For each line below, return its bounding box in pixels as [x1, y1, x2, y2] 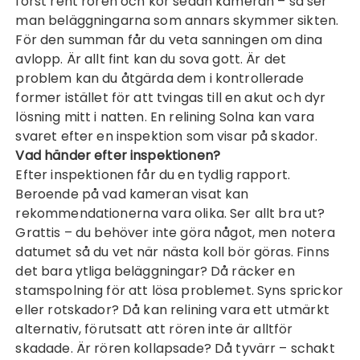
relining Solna [169, 108, 255, 126]
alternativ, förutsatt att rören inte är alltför [15, 320, 293, 338]
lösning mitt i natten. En [15, 108, 170, 126]
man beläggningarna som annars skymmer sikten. [15, 11, 339, 30]
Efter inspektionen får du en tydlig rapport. [15, 166, 291, 184]
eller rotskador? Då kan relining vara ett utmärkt [15, 301, 329, 319]
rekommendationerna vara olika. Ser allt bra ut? [15, 204, 325, 223]
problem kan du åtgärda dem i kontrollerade [15, 69, 304, 88]
